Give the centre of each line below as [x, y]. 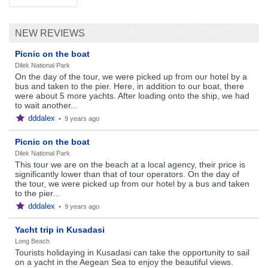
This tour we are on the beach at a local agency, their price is [130, 165]
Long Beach [32, 241]
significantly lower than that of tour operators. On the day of [127, 174]
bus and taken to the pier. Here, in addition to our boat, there [130, 86]
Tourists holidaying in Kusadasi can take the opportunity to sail [132, 252]
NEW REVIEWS [50, 33]
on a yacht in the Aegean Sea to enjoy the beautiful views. [124, 262]
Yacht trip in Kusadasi [60, 230]
